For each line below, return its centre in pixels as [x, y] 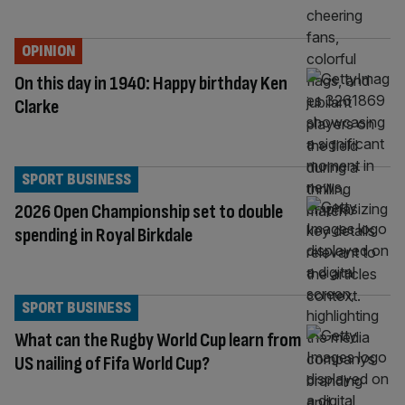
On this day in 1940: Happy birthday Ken [151, 83]
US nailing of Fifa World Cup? [112, 363]
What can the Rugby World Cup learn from [158, 340]
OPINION [48, 51]
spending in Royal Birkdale [104, 235]
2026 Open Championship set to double [149, 212]
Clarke [37, 107]
